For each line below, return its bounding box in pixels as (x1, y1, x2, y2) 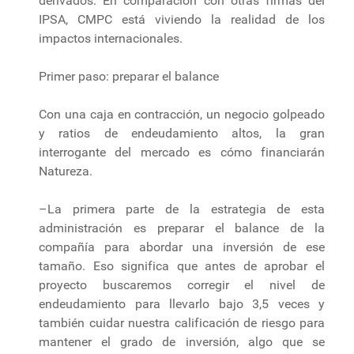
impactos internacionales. (39, 30, 183, 46)
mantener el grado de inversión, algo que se (39, 333, 325, 349)
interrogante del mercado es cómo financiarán (39, 144, 325, 160)
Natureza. (39, 163, 92, 179)
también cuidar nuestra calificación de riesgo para (39, 314, 325, 330)
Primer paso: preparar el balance (39, 68, 219, 84)
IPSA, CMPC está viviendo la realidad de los (39, 11, 325, 27)
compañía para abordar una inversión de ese (39, 239, 325, 254)
